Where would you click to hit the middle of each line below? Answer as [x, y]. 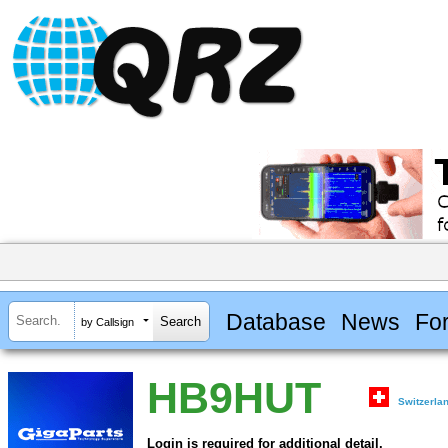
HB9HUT [234, 398]
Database [275, 321]
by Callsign [107, 321]
